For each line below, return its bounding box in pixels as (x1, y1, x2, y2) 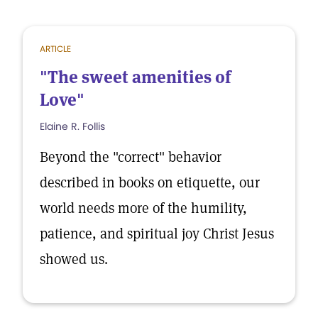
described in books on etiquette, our (40, 173, 260, 192)
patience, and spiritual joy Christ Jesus (40, 224, 274, 243)
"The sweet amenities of (40, 66, 231, 88)
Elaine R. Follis (40, 119, 105, 133)
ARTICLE (40, 43, 71, 55)
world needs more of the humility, (40, 199, 247, 217)
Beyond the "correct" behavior (40, 148, 221, 166)
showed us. (40, 250, 108, 268)
